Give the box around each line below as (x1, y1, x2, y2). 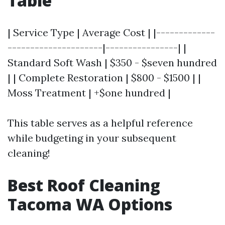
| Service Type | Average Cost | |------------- (8, 26, 215, 39)
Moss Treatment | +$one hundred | (8, 86, 171, 99)
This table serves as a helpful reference (8, 116, 193, 129)
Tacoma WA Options (8, 193, 172, 215)
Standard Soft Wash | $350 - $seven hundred (8, 56, 217, 69)
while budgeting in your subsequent (8, 131, 176, 144)
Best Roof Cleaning (8, 174, 160, 196)
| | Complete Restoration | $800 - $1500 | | (8, 71, 201, 84)
